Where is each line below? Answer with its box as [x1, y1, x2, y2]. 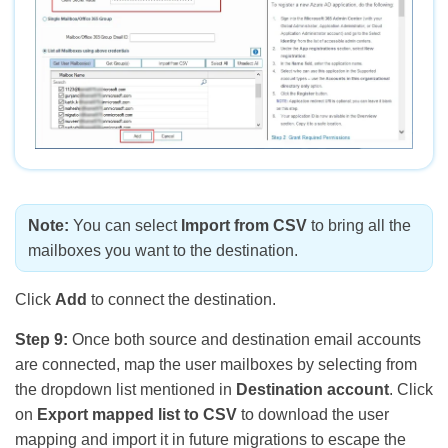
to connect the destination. [87, 291, 276, 309]
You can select [69, 217, 181, 235]
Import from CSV [181, 217, 307, 235]
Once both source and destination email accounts [68, 331, 421, 349]
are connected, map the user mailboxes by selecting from [15, 356, 417, 374]
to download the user [237, 406, 389, 424]
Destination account [236, 381, 389, 399]
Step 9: [15, 331, 68, 349]
